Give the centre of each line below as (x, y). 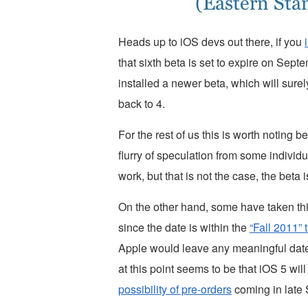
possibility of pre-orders (175, 289)
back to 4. (142, 103)
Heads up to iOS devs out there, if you (211, 42)
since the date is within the (184, 227)
